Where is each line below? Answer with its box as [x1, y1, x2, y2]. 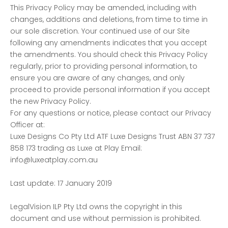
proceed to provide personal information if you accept [10, 84, 210, 95]
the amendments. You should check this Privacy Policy [10, 49, 208, 60]
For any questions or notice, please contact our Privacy [10, 107, 211, 118]
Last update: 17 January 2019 [10, 178, 112, 188]
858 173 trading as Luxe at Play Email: [10, 142, 142, 153]
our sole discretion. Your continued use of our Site [10, 25, 190, 36]
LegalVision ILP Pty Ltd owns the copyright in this [10, 201, 182, 212]
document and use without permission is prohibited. [10, 213, 201, 223]
